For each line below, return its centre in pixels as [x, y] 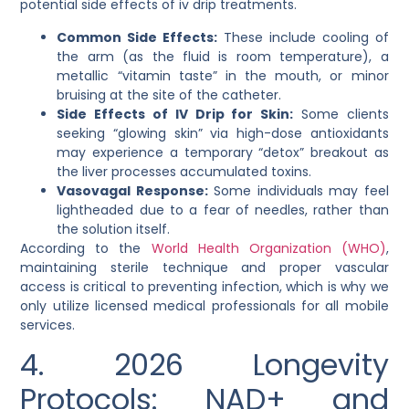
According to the [81, 248]
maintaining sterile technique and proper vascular [204, 267]
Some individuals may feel [298, 190]
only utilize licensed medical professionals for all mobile [204, 305]
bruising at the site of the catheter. [169, 94]
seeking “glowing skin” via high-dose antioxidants [223, 133]
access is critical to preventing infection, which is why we [204, 286]
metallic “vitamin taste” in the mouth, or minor [223, 75]
